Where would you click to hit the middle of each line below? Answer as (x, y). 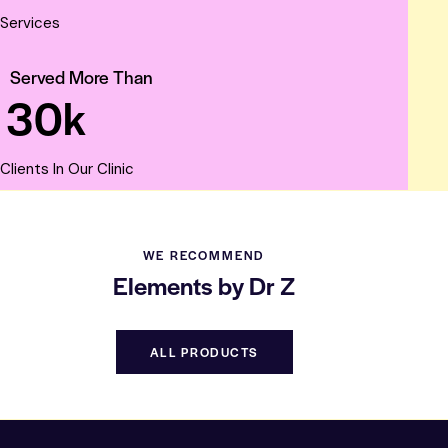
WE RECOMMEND (204, 254)
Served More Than (81, 76)
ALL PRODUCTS (204, 352)
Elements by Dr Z (204, 285)
